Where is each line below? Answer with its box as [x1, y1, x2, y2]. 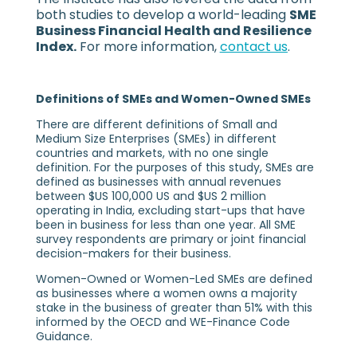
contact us [219, 37, 288, 56]
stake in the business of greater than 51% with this [35, 299, 312, 316]
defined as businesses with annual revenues [35, 173, 281, 190]
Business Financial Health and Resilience [35, 21, 312, 40]
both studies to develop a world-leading [35, 5, 289, 24]
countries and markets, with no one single [35, 144, 269, 161]
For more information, [76, 37, 220, 56]
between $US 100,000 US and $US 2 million [35, 187, 266, 204]
